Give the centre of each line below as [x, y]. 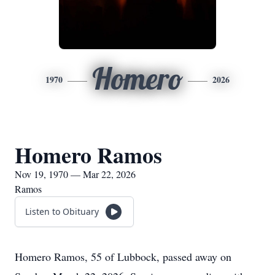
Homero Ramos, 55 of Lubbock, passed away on [123, 257]
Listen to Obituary [62, 211]
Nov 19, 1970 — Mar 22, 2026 [75, 174]
